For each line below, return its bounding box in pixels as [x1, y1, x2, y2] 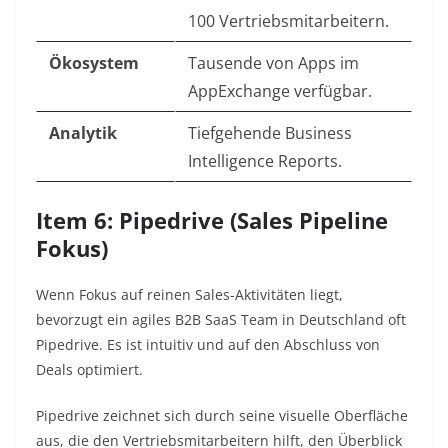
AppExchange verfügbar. [188, 80, 372, 103]
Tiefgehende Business [188, 122, 352, 145]
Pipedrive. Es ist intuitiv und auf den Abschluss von [36, 335, 380, 355]
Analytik [49, 122, 117, 145]
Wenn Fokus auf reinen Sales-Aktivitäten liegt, [36, 285, 343, 305]
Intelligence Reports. [188, 150, 342, 173]
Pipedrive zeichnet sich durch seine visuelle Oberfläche [36, 406, 408, 426]
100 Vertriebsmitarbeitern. [188, 10, 389, 33]
